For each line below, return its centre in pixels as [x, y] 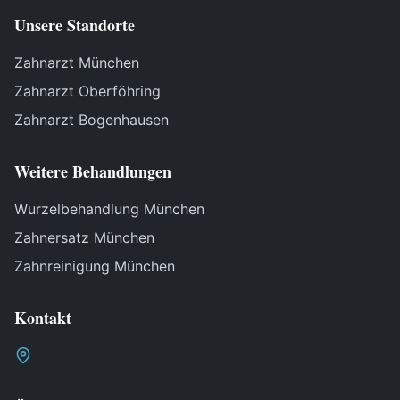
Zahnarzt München [77, 62]
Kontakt [43, 318]
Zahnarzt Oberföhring [87, 91]
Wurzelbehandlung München [109, 209]
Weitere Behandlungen [93, 171]
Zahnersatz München [84, 237]
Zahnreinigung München [95, 266]
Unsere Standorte [75, 25]
